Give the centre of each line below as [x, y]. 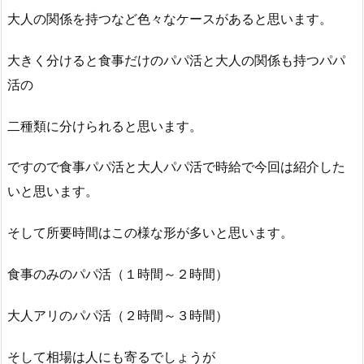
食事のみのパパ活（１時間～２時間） [118, 273]
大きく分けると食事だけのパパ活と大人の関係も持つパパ [176, 60]
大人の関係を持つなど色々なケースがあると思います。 [170, 18]
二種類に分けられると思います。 [105, 126]
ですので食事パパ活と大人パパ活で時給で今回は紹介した [176, 167]
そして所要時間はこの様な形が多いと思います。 [150, 233]
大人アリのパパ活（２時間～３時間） [118, 315]
